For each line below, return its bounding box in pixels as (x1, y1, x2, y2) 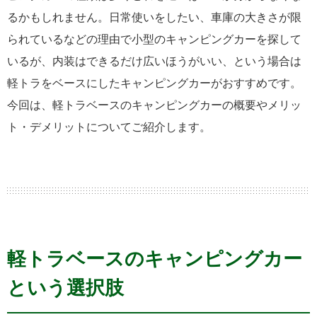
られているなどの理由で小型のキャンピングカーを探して (7, 33, 301, 45)
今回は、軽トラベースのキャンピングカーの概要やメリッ (7, 98, 301, 111)
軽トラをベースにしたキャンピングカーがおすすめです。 (7, 76, 301, 89)
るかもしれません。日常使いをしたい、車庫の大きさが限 (7, 11, 301, 23)
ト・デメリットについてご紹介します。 (7, 120, 211, 133)
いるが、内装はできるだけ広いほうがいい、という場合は (7, 54, 301, 67)
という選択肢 (7, 276, 124, 299)
